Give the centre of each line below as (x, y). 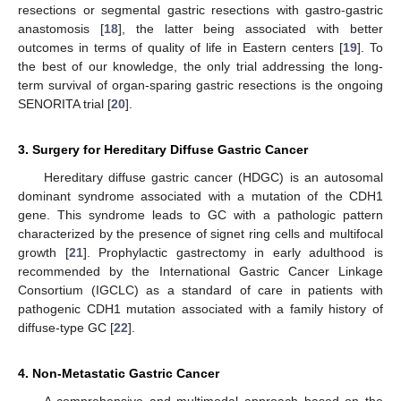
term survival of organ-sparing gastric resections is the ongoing (200, 85)
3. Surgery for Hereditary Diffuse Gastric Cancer (163, 149)
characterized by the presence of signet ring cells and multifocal (200, 234)
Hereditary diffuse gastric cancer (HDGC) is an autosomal (213, 177)
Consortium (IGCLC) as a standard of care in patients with (200, 290)
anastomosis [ (61, 29)
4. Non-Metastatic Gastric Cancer (119, 373)
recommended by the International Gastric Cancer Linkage (200, 271)
